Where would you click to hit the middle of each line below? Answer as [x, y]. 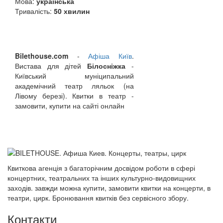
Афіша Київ [110, 56]
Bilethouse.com [42, 56]
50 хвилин [72, 11]
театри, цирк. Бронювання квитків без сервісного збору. [98, 198]
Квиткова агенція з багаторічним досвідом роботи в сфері [101, 168]
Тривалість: [34, 11]
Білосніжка [106, 66]
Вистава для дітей [51, 66]
